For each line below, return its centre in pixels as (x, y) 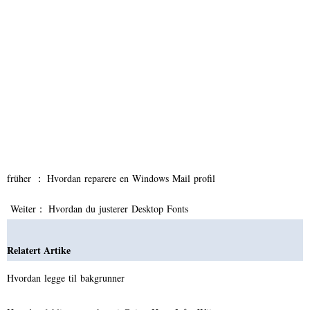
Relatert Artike (39, 250)
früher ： (27, 178)
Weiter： (28, 208)
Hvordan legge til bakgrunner (67, 277)
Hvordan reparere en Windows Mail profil (133, 178)
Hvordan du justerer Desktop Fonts (120, 208)
